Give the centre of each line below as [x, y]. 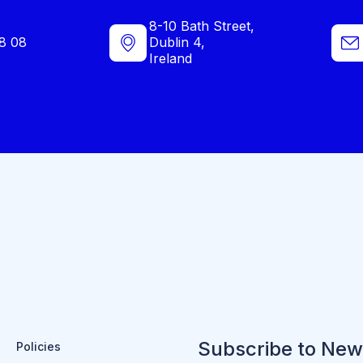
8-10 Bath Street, [202, 26]
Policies [38, 347]
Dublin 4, [177, 43]
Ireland [171, 59]
